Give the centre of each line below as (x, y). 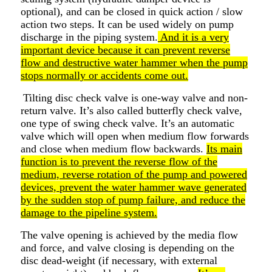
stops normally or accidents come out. (104, 75)
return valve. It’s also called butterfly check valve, (131, 110)
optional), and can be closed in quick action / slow (132, 11)
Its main (224, 148)
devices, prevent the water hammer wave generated (134, 187)
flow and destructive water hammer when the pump (134, 62)
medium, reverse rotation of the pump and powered (134, 174)
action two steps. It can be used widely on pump (127, 24)
